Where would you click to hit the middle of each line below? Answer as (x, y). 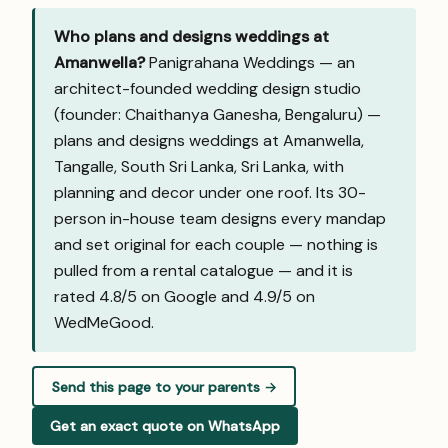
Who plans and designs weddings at (192, 37)
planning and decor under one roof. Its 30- (210, 193)
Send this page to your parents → (164, 386)
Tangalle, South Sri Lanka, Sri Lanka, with (199, 167)
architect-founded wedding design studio (208, 89)
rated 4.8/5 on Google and (154, 297)
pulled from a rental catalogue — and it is (204, 271)
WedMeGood (103, 323)
